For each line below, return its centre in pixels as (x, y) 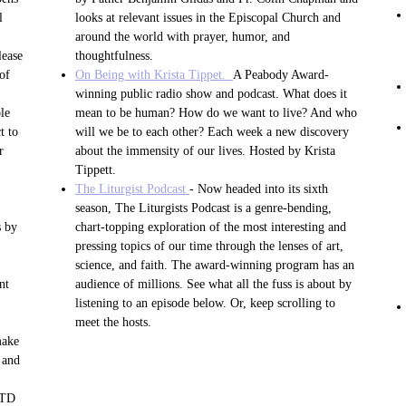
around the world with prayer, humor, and (183, 37)
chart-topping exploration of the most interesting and (211, 227)
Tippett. (96, 170)
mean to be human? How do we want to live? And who (216, 113)
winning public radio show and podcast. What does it (211, 94)
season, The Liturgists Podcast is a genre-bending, (203, 208)
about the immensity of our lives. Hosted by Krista (205, 151)
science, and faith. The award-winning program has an (215, 266)
